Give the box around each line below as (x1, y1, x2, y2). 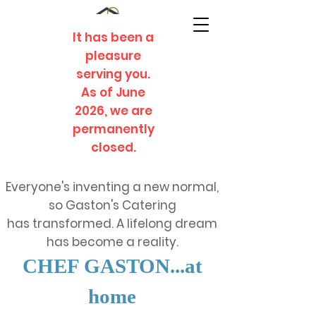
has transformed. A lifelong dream (7, 215, 217, 232)
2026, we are (74, 102, 152, 119)
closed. (90, 139, 136, 156)
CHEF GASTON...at (22, 255, 202, 277)
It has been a (73, 29, 154, 46)
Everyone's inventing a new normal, (6, 178, 219, 195)
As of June (81, 84, 145, 101)
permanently (72, 121, 154, 138)
